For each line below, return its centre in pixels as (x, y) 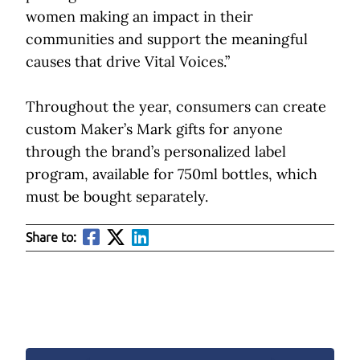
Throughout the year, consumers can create (176, 106)
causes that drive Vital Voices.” (128, 61)
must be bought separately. (117, 196)
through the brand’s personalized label (156, 151)
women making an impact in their (139, 16)
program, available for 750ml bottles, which (172, 174)
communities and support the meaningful (167, 39)
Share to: (51, 237)
